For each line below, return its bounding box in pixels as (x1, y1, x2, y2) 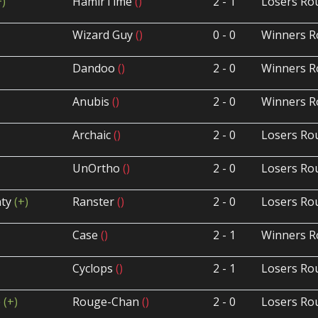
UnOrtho (72, 160, 124, 177)
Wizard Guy (72, 27, 136, 43)
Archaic (72, 127, 114, 143)
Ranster (72, 194, 118, 210)
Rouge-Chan (72, 294, 143, 310)
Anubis (72, 94, 113, 110)
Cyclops (72, 261, 116, 277)
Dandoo (72, 60, 119, 77)
